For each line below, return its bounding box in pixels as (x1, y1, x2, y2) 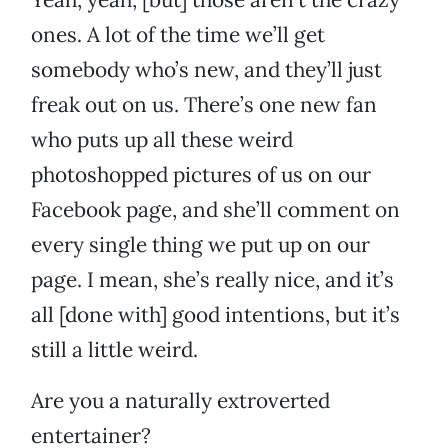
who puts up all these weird (31, 126, 293, 154)
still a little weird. (31, 336, 198, 364)
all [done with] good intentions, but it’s (31, 301, 400, 329)
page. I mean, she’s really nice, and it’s (31, 266, 394, 294)
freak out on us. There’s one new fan (31, 91, 377, 119)
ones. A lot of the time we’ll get (31, 21, 325, 49)
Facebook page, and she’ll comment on (31, 196, 400, 224)
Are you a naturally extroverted (31, 387, 330, 415)
